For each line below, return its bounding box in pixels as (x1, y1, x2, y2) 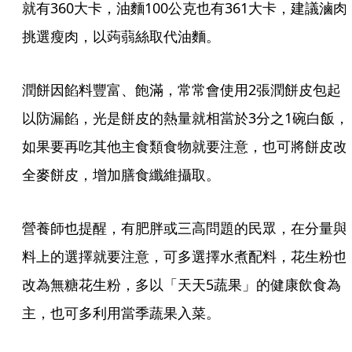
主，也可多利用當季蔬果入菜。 (22, 303, 220, 322)
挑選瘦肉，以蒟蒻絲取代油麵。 (22, 27, 220, 46)
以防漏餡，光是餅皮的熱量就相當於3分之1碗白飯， (22, 108, 349, 127)
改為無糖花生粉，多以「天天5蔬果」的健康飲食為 (22, 275, 341, 294)
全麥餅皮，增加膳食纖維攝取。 (22, 165, 220, 184)
